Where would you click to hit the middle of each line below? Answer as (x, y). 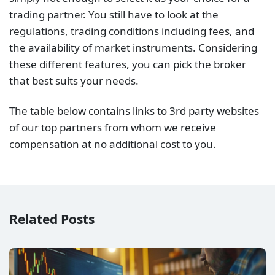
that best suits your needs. (74, 81)
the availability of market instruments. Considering (133, 48)
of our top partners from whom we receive (113, 128)
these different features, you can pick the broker (128, 64)
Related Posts (52, 219)
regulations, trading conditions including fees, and (132, 31)
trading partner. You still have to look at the (114, 15)
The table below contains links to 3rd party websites (134, 111)
